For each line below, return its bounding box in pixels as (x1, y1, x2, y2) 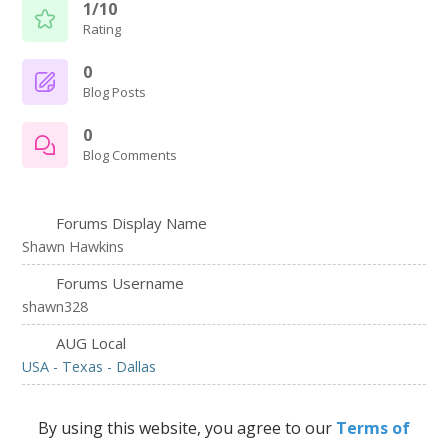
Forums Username (52, 273, 185, 293)
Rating (83, 19, 122, 38)
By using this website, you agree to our (38, 417, 336, 439)
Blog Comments (83, 145, 178, 164)
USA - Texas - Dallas (22, 357, 157, 376)
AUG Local (52, 333, 127, 353)
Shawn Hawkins (22, 237, 125, 256)
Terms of (336, 417, 410, 439)
